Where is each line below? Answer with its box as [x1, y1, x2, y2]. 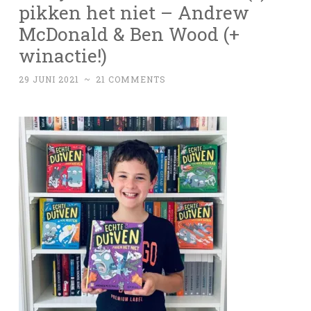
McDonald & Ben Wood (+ [19, 22, 239, 47]
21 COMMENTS [96, 74, 166, 85]
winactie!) [19, 43, 107, 68]
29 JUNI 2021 [19, 74, 79, 85]
